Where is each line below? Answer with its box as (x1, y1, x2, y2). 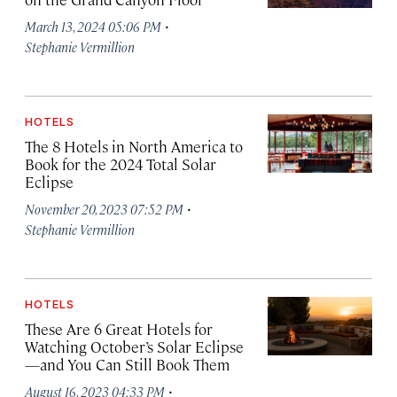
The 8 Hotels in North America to (25, 136, 243, 156)
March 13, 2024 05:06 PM (25, 18, 161, 35)
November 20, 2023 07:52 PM (25, 200, 183, 217)
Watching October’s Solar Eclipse (25, 337, 244, 356)
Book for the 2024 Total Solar (25, 154, 216, 174)
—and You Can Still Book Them (25, 354, 230, 374)
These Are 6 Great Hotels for (25, 319, 213, 339)
